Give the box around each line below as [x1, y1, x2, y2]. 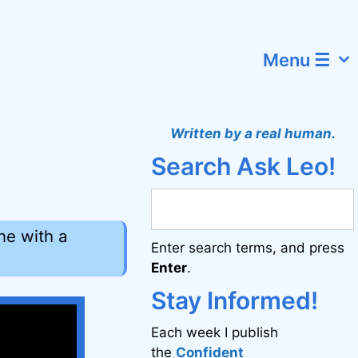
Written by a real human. [169, 125, 336, 141]
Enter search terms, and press [151, 240, 345, 256]
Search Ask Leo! [151, 152, 336, 181]
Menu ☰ [263, 50, 331, 70]
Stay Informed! [151, 286, 319, 315]
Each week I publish [151, 324, 279, 340]
